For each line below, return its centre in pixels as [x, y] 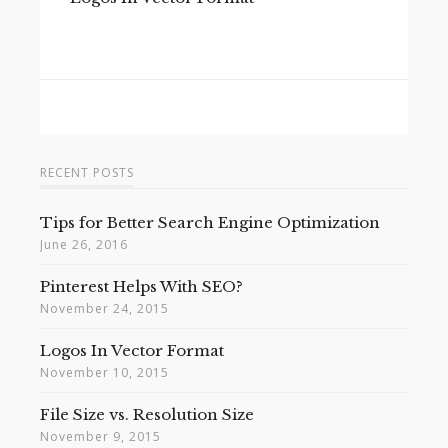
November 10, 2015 [104, 373]
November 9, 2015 [100, 437]
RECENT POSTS [87, 173]
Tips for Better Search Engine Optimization [210, 223]
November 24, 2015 [104, 309]
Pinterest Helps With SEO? [141, 287]
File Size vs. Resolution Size [147, 415]
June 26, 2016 [84, 245]
